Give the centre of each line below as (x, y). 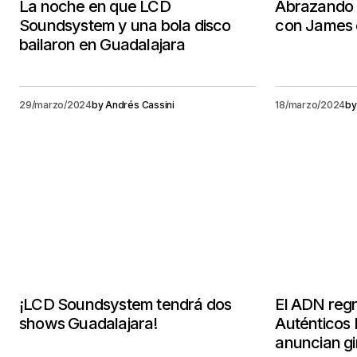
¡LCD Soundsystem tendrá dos (126, 304)
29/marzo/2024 (55, 105)
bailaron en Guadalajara (102, 45)
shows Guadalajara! (88, 324)
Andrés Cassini (140, 105)
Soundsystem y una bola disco (125, 25)
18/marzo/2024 (310, 105)
